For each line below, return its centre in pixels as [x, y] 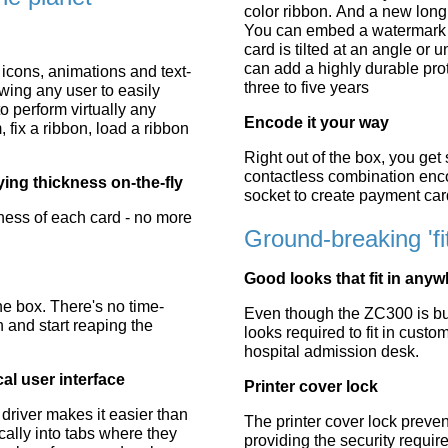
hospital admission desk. [331, 351]
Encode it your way [316, 122]
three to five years [306, 87]
